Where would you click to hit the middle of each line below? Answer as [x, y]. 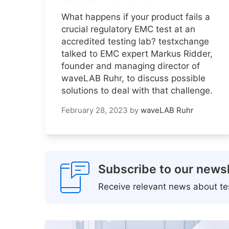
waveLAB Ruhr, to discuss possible [133, 78]
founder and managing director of [131, 66]
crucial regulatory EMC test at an [128, 29]
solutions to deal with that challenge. [137, 91]
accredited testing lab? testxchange [135, 42]
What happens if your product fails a [136, 17]
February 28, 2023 [95, 110]
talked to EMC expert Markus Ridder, [137, 54]
